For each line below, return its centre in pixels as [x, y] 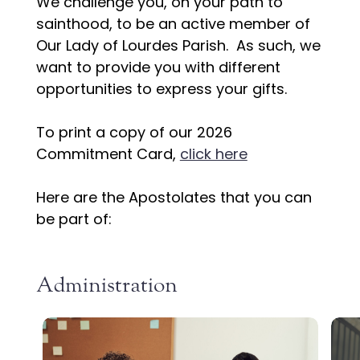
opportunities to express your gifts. [163, 89]
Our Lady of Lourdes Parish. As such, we [178, 46]
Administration [106, 284]
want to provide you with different [158, 67]
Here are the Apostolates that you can [174, 198]
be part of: [74, 219]
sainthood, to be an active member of [173, 24]
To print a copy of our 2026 [134, 133]
